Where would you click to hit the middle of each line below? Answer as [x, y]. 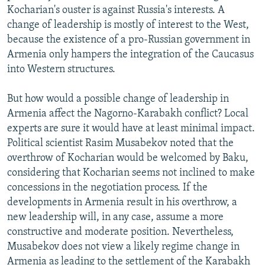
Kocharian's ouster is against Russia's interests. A [116, 10]
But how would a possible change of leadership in [118, 99]
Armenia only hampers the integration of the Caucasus [130, 54]
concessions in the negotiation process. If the [107, 188]
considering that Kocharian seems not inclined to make [131, 173]
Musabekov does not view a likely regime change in [123, 247]
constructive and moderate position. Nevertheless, [120, 232]
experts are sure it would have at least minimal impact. [131, 128]
